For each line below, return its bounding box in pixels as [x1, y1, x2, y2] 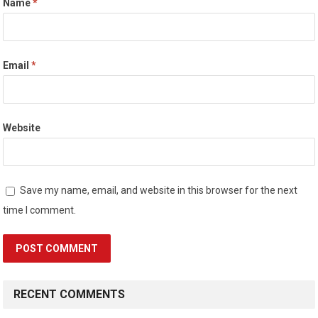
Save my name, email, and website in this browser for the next [20, 185, 298, 197]
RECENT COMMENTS [13, 287, 126, 302]
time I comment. [3, 204, 77, 216]
